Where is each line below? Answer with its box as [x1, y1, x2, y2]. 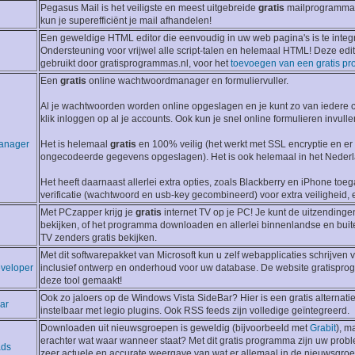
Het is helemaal [40, 139, 110, 151]
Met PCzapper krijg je [40, 207, 136, 219]
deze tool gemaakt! [40, 275, 122, 287]
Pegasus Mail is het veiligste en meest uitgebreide [40, 2, 258, 14]
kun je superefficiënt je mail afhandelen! [40, 15, 212, 27]
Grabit [310, 323, 336, 334]
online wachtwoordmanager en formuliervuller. [86, 75, 288, 87]
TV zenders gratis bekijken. [40, 232, 157, 244]
